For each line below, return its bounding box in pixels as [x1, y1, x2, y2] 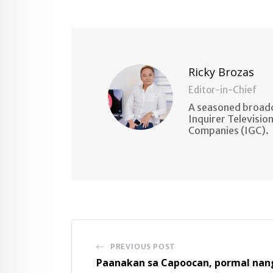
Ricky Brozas [188, 65, 254, 80]
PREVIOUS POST [110, 241, 176, 251]
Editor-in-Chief [188, 84, 257, 96]
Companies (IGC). [188, 124, 269, 137]
